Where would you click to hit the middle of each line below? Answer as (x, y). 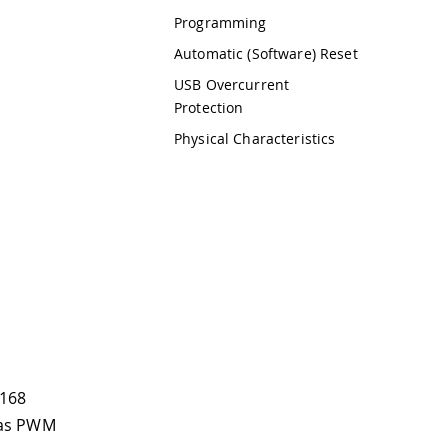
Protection (209, 107)
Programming (220, 22)
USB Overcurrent (232, 84)
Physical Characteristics (255, 138)
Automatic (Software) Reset (266, 53)
